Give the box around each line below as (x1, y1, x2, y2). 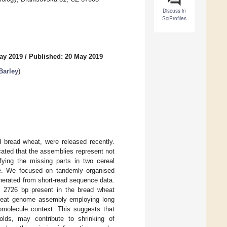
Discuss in (163, 7, 186, 15)
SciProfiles (162, 15, 186, 22)
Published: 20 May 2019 (29, 53, 103, 61)
